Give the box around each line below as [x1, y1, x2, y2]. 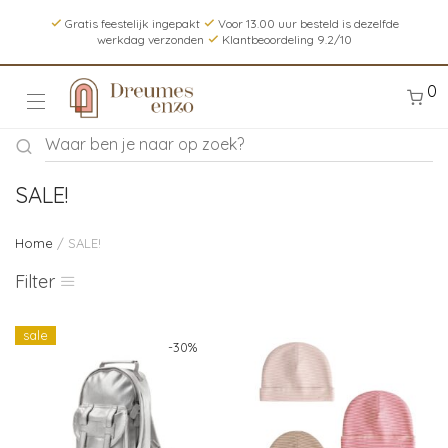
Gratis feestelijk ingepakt [61, 16, 203, 31]
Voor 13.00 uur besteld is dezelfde [214, 16, 399, 31]
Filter [15, 270, 55, 293]
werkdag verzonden [96, 32, 207, 47]
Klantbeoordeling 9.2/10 [218, 32, 352, 47]
